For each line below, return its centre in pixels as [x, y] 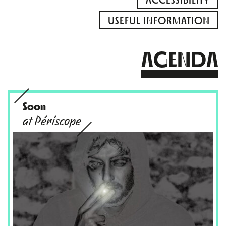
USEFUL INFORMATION [159, 20]
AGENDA [180, 58]
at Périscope [52, 121]
